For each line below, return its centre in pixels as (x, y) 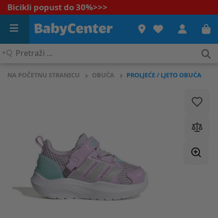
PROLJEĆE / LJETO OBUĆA (164, 75)
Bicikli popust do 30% (50, 7)
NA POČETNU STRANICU (44, 75)
